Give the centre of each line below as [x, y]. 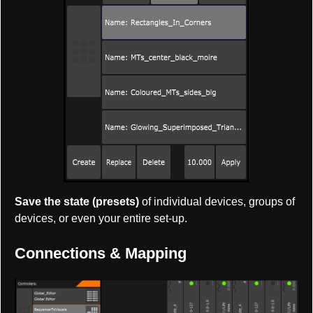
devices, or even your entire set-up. [101, 219]
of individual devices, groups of [217, 202]
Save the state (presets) [77, 202]
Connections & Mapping [101, 254]
